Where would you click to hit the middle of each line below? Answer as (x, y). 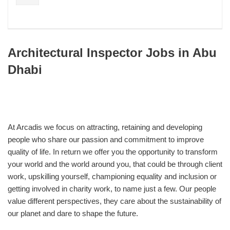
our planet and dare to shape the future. (73, 213)
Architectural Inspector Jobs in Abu (112, 52)
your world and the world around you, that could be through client (115, 164)
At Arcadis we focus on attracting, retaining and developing (105, 127)
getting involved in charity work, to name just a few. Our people (112, 188)
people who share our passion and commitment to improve (106, 139)
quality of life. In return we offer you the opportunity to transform (113, 151)
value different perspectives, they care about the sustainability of (114, 201)
